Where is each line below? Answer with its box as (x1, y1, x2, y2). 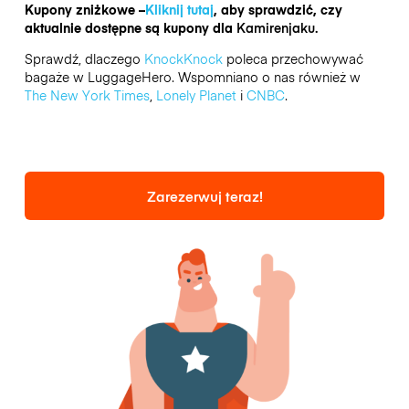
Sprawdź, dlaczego (24, 48, 144, 68)
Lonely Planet (155, 85, 236, 104)
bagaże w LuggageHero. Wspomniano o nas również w (24, 67, 361, 86)
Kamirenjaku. (236, 17, 318, 37)
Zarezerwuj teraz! (146, 185, 263, 205)
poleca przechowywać (222, 48, 363, 68)
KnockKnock (143, 48, 223, 68)
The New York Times (24, 85, 150, 104)
